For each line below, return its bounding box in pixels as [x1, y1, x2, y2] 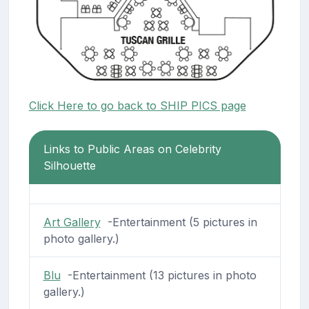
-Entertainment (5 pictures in [100, 215, 257, 229]
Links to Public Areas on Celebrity [43, 141, 221, 156]
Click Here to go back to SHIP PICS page [28, 98, 246, 112]
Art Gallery [43, 215, 101, 229]
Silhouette [43, 158, 96, 172]
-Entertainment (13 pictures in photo [60, 268, 257, 282]
